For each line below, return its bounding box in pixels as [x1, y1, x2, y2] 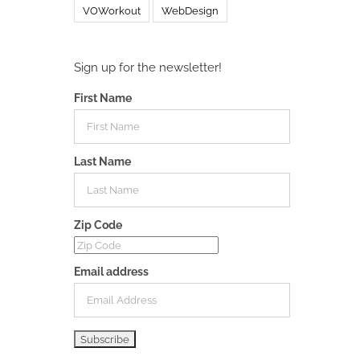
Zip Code [73, 218, 122, 231]
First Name [73, 91, 132, 104]
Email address [73, 264, 149, 278]
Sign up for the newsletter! [73, 59, 222, 75]
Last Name [73, 154, 131, 168]
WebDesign [161, 4, 219, 17]
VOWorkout [82, 4, 141, 17]
